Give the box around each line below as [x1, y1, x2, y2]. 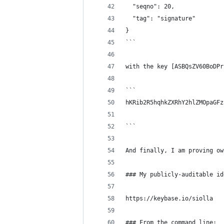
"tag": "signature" [125, 15, 195, 22]
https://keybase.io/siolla [125, 195, 213, 202]
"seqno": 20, [125, 3, 174, 10]
